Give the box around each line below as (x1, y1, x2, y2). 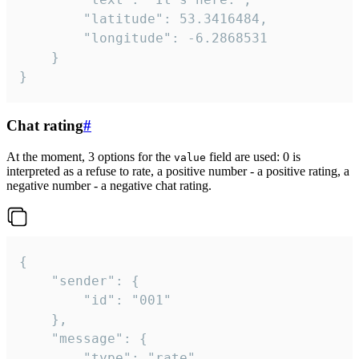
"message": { (19, 331, 51, 347)
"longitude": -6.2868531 (19, 30, 83, 46)
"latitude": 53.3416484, (19, 10, 83, 26)
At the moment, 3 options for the (6, 150, 174, 164)
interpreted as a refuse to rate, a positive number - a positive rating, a (6, 164, 349, 179)
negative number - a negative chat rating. (6, 179, 212, 193)
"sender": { (19, 273, 51, 289)
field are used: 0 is (206, 150, 301, 164)
